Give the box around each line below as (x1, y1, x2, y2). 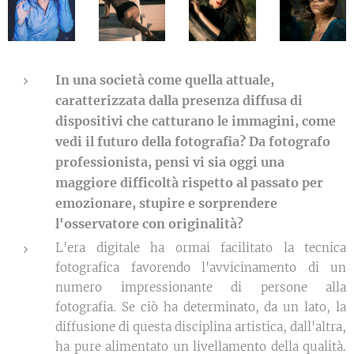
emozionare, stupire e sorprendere (55, 195, 277, 212)
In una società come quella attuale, (55, 72, 274, 88)
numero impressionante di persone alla (55, 280, 346, 296)
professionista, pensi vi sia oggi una (55, 154, 284, 171)
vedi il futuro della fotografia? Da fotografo (55, 134, 330, 150)
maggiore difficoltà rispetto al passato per (55, 175, 323, 191)
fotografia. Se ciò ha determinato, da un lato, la (55, 299, 346, 315)
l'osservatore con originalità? (55, 216, 247, 232)
